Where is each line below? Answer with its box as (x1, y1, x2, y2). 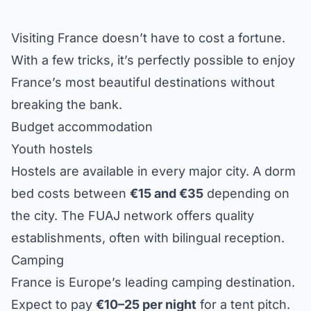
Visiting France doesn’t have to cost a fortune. (11, 30, 285, 45)
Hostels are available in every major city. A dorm (11, 163, 296, 178)
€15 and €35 (130, 185, 203, 201)
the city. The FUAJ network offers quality (11, 208, 254, 223)
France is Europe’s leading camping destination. (11, 274, 295, 289)
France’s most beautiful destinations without (11, 74, 275, 90)
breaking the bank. (11, 96, 122, 112)
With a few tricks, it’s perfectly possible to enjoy (11, 52, 295, 67)
